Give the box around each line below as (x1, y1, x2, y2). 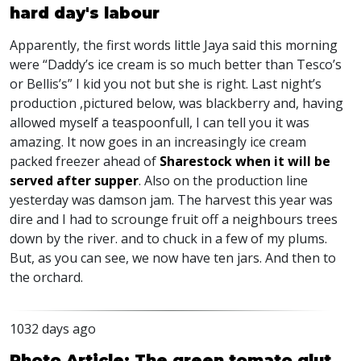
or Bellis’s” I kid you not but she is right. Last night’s (10, 75, 322, 93)
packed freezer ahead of (10, 152, 160, 170)
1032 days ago (10, 320, 96, 338)
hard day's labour (10, 3, 160, 23)
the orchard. (10, 268, 83, 286)
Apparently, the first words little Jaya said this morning (10, 36, 338, 54)
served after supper (10, 172, 139, 189)
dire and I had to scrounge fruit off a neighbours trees (10, 210, 338, 228)
